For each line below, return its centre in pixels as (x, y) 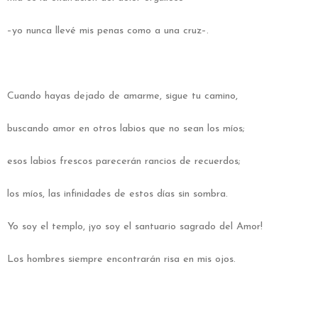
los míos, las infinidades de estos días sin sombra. (117, 194)
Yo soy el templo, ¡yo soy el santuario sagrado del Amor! (135, 226)
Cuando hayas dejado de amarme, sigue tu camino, (122, 96)
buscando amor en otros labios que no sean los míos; (126, 128)
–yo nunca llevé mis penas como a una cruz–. (108, 31)
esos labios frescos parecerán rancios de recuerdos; (124, 161)
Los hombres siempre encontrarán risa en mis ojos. (121, 259)
